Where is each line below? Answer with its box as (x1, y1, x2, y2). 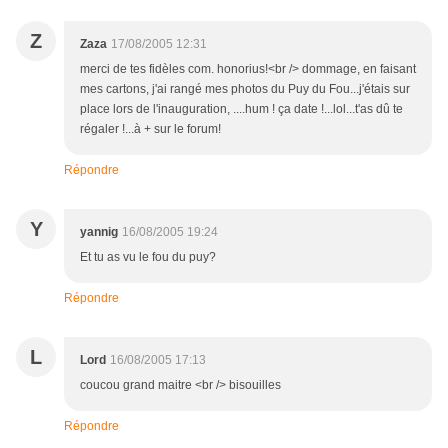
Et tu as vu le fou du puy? (80, 250, 216, 265)
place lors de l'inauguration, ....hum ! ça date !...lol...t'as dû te (80, 102, 403, 117)
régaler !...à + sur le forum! (80, 122, 221, 137)
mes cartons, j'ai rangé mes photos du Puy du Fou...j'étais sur (80, 82, 410, 97)
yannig (80, 225, 118, 240)
